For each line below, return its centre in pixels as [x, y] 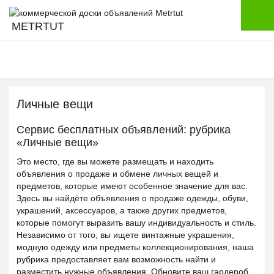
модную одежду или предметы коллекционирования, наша [135, 247]
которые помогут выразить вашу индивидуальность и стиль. [136, 223]
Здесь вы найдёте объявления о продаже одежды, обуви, [132, 198]
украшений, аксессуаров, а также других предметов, [122, 210]
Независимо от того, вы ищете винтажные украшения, [125, 235]
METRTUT [38, 27]
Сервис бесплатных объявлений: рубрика [124, 130]
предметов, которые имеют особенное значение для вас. [132, 186]
